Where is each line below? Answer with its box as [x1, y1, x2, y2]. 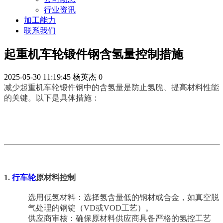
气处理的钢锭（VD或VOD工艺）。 [28, 203, 153, 212]
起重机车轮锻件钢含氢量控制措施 [4, 48, 183, 61]
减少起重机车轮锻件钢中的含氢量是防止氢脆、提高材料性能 [4, 83, 219, 92]
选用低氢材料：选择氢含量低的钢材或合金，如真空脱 [28, 193, 219, 202]
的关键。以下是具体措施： [4, 94, 100, 103]
